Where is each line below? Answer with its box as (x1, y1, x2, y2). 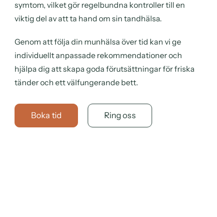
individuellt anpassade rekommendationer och (15, 50, 182, 60)
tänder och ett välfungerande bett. (15, 77, 138, 87)
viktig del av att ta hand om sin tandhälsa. (15, 13, 162, 23)
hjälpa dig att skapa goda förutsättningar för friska (15, 63, 195, 74)
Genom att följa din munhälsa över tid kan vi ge (15, 36, 181, 46)
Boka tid (31, 110, 62, 120)
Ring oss (104, 110, 136, 120)
